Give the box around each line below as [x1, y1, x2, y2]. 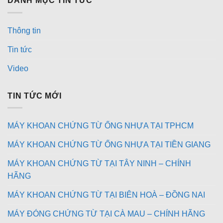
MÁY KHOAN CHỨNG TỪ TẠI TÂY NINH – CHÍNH [7, 159, 191, 168]
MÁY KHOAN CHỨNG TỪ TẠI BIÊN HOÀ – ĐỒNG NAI [7, 191, 205, 200]
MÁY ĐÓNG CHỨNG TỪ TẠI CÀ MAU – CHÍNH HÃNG [7, 210, 205, 219]
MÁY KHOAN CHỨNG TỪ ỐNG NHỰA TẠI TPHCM [7, 121, 194, 130]
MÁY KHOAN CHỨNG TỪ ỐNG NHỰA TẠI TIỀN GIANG [7, 140, 211, 149]
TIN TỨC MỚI [7, 91, 62, 100]
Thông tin [7, 26, 41, 35]
